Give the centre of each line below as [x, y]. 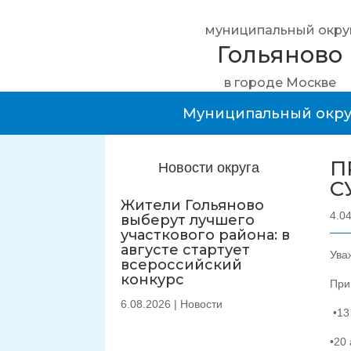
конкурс [153, 279]
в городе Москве [280, 83]
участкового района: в [206, 235]
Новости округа [208, 168]
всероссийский [182, 264]
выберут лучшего [188, 220]
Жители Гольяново [193, 205]
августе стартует [186, 250]
